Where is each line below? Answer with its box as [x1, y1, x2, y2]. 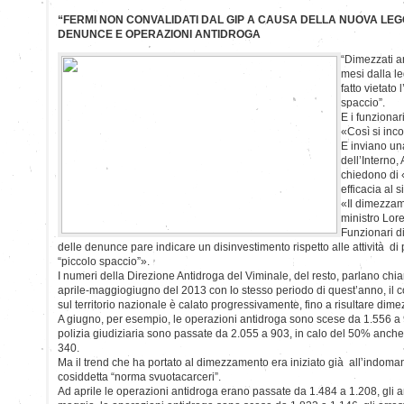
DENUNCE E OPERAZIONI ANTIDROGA [58, 27, 261, 41]
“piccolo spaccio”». [58, 254, 150, 268]
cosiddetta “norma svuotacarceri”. [58, 370, 221, 383]
